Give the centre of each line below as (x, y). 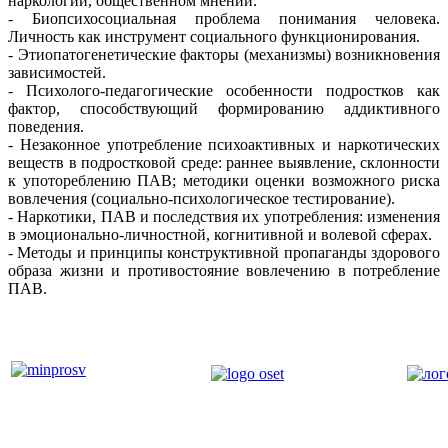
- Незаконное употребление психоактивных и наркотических (224, 145)
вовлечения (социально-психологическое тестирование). (201, 199)
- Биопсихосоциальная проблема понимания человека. (224, 19)
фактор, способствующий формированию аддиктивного (224, 109)
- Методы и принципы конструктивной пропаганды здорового (224, 253)
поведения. (46, 127)
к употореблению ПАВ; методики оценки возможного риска (224, 181)
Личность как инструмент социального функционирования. (214, 37)
